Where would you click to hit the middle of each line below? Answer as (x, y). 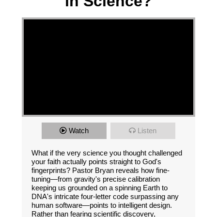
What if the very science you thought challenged (107, 153)
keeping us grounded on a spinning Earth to (99, 188)
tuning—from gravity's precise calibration (95, 179)
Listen (147, 131)
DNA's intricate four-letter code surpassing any (105, 197)
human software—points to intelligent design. (101, 205)
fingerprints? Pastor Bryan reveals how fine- (100, 170)
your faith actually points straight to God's (96, 162)
